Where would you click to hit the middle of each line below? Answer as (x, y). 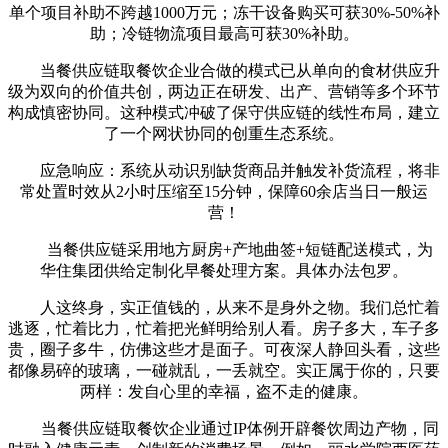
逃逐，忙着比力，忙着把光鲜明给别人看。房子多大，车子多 (224, 328)
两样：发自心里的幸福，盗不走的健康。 (224, 391)
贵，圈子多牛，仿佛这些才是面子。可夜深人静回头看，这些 (224, 349)
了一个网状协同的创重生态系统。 (224, 133)
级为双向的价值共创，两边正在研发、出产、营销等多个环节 (224, 91)
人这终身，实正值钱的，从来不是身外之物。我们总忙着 (224, 307)
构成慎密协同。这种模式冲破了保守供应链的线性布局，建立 (224, 112)
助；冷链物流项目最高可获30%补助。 (224, 33)
